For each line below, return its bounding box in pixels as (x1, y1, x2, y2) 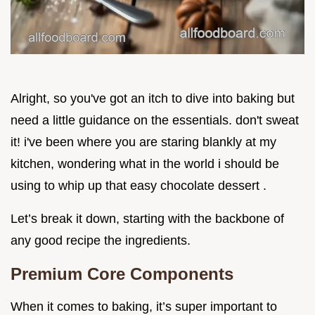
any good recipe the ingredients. (11, 233, 191, 248)
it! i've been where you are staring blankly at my (11, 135, 276, 150)
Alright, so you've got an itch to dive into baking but (11, 91, 295, 106)
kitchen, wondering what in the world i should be (11, 157, 279, 172)
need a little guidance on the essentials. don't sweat (11, 113, 299, 128)
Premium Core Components (11, 264, 233, 284)
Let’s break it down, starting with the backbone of (11, 212, 284, 226)
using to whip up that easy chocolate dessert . (11, 179, 266, 193)
